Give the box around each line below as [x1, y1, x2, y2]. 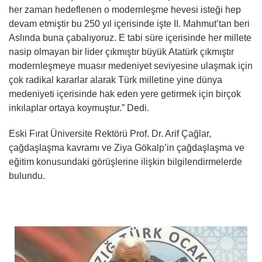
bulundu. [9, 170, 45, 181]
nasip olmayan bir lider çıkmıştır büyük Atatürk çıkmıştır [9, 46, 234, 57]
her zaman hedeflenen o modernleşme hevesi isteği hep [9, 4, 241, 15]
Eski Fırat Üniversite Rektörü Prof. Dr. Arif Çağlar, [9, 128, 211, 139]
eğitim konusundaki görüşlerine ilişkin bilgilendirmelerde [9, 156, 242, 167]
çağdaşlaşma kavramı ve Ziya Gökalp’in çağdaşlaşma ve [9, 142, 244, 153]
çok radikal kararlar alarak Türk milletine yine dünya [9, 74, 222, 85]
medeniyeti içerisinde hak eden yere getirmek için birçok [9, 88, 241, 99]
